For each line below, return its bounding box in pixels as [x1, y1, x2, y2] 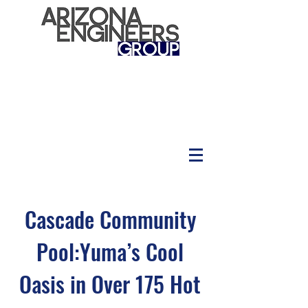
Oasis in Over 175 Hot [19, 267, 201, 300]
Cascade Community [24, 203, 196, 235]
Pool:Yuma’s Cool [36, 235, 184, 267]
